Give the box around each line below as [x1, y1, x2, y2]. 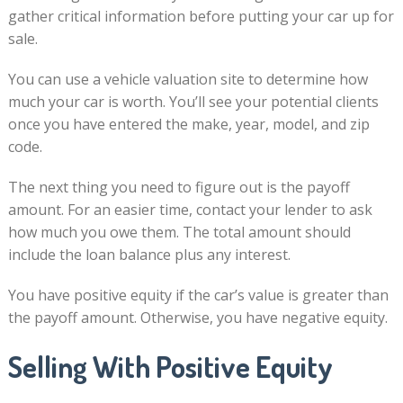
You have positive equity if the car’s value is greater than [7, 285, 389, 306]
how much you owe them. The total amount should [7, 222, 351, 243]
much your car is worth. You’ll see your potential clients [7, 92, 379, 112]
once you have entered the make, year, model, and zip [7, 114, 370, 135]
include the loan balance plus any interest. [7, 245, 291, 265]
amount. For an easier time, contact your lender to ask [7, 200, 372, 220]
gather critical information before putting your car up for [7, 6, 394, 27]
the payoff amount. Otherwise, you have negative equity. [7, 308, 388, 328]
